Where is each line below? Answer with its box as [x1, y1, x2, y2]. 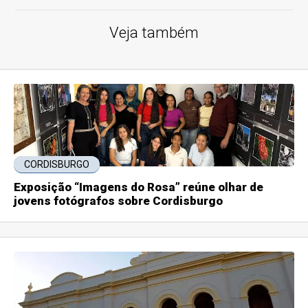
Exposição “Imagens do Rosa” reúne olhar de [14, 179, 264, 194]
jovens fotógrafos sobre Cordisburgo [14, 193, 223, 208]
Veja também [109, 23, 199, 41]
